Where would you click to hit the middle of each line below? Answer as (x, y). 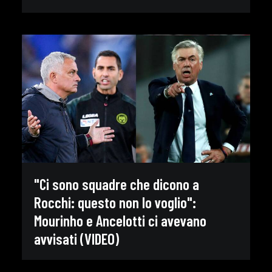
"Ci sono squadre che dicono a (117, 184)
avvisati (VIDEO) (76, 238)
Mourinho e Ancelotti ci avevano (120, 220)
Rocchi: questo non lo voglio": (115, 202)
